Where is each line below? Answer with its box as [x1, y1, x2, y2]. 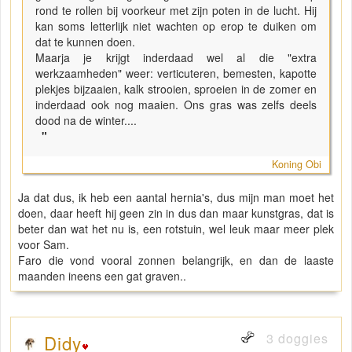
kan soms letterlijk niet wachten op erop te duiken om [35, 18, 317, 35]
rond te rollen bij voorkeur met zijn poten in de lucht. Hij [35, 2, 317, 19]
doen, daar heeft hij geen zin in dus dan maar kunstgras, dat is [18, 205, 334, 222]
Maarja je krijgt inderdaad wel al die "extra [35, 49, 317, 66]
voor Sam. [18, 236, 69, 253]
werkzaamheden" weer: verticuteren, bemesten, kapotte [35, 65, 317, 82]
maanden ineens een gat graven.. [18, 268, 186, 284]
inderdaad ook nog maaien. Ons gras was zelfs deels [35, 97, 317, 113]
